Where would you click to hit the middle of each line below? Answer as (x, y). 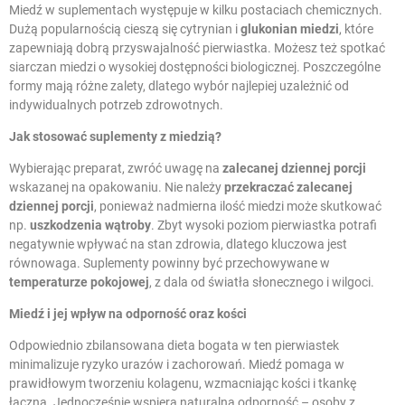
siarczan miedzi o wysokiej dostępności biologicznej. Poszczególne (195, 67)
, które (356, 29)
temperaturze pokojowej (79, 283)
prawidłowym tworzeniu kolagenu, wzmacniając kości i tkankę (183, 384)
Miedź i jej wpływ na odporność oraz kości (128, 314)
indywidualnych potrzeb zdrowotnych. (116, 105)
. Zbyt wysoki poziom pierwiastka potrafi (264, 226)
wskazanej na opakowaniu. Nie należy (117, 188)
